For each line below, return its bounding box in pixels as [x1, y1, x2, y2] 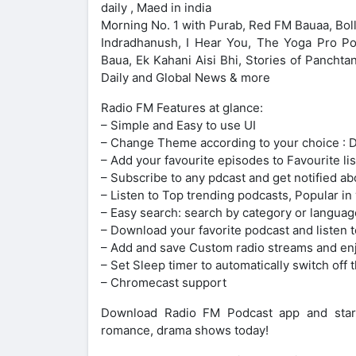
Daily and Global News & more [101, 69, 270, 85]
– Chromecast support [101, 274, 226, 290]
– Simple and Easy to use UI [101, 117, 256, 133]
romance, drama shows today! [101, 322, 269, 338]
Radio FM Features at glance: [101, 99, 263, 115]
